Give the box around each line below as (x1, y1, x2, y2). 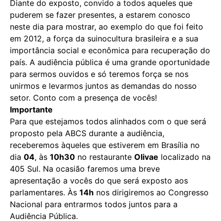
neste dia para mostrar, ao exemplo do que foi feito (10, 21, 203, 32)
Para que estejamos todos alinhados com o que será (10, 116, 206, 126)
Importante (10, 104, 53, 114)
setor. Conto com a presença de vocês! (10, 92, 157, 103)
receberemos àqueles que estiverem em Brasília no (10, 140, 200, 150)
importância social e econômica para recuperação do (10, 45, 210, 55)
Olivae (134, 151, 158, 162)
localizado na (158, 151, 211, 162)
